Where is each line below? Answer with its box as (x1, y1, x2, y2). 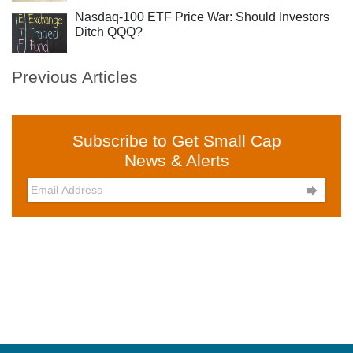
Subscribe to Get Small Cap (72, 132, 281, 150)
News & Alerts (124, 151, 229, 169)
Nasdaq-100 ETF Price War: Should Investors (75, 10, 329, 24)
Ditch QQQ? (75, 25, 143, 39)
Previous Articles (12, 68, 138, 86)
